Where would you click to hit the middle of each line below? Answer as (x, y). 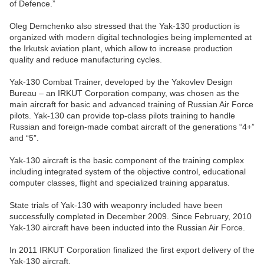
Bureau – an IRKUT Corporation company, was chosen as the (124, 93)
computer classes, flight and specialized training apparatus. (120, 183)
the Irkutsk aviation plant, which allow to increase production (121, 49)
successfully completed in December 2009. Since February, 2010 (131, 217)
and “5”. (24, 138)
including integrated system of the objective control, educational (128, 172)
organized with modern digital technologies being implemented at (131, 37)
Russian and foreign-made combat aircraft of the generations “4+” (132, 127)
